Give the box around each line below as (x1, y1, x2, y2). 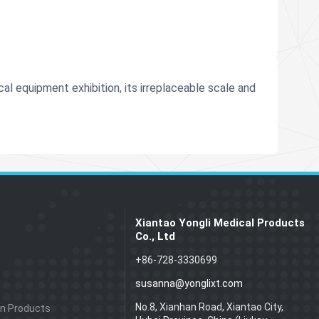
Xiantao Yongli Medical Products (135, 216, 305, 229)
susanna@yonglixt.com (135, 277, 243, 289)
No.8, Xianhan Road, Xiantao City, (135, 300, 283, 313)
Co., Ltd (135, 229, 175, 243)
